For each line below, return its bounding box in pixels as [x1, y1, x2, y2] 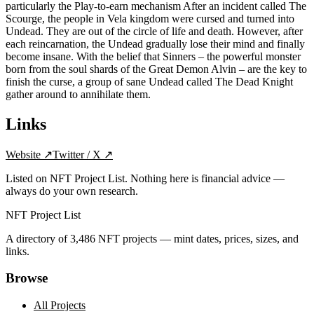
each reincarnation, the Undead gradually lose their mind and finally [6, 37, 305, 50]
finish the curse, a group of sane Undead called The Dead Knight [6, 75, 293, 88]
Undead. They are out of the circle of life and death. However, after [6, 25, 303, 37]
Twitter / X [53, 148, 101, 161]
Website [6, 148, 41, 161]
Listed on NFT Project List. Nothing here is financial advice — [6, 172, 285, 184]
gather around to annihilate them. [6, 88, 151, 100]
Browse [6, 271, 48, 286]
